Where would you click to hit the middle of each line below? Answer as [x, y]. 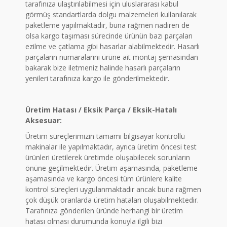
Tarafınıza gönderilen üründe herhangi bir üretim [104, 211]
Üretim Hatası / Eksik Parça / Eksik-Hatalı [101, 110]
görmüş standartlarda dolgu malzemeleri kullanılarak [111, 14]
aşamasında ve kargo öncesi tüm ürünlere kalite [104, 179]
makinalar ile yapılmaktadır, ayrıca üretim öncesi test [111, 147]
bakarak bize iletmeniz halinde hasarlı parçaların [103, 68]
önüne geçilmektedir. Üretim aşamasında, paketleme [111, 168]
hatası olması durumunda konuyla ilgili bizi [94, 221]
